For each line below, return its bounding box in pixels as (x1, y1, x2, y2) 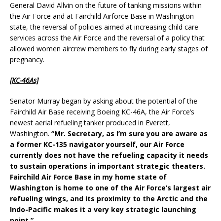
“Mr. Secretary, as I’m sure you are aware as (49, 129, 208, 139)
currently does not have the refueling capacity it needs (10, 150, 208, 160)
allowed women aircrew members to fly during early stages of (10, 44, 208, 54)
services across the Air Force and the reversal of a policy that (10, 33, 205, 43)
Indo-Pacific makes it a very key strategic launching (10, 205, 196, 215)
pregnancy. (10, 55, 44, 65)
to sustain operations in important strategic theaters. (10, 161, 205, 171)
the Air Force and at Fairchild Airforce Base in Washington (10, 11, 194, 21)
